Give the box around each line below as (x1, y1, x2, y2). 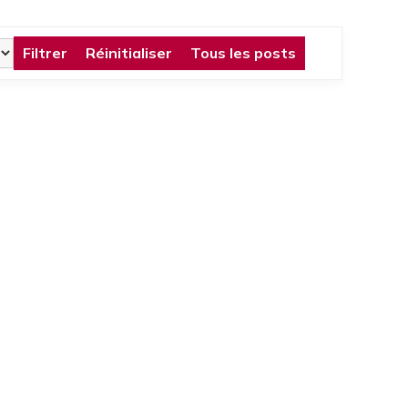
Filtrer (22, 44, 67, 62)
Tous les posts (189, 44, 296, 62)
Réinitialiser (85, 44, 172, 62)
